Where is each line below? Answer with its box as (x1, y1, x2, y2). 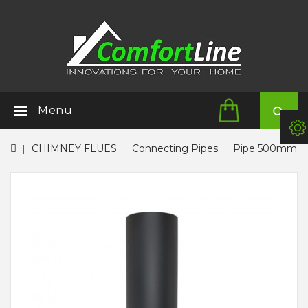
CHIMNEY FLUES (32, 142, 117, 155)
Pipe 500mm (233, 142, 297, 155)
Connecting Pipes (132, 142, 218, 155)
